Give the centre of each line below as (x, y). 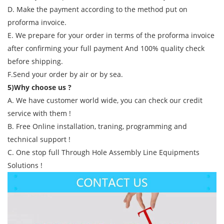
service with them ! (39, 113)
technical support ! (39, 139)
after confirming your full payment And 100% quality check (106, 48)
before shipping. (35, 61)
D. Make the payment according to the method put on (97, 9)
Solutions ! (25, 165)
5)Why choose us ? (39, 87)
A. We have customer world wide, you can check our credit (105, 100)
